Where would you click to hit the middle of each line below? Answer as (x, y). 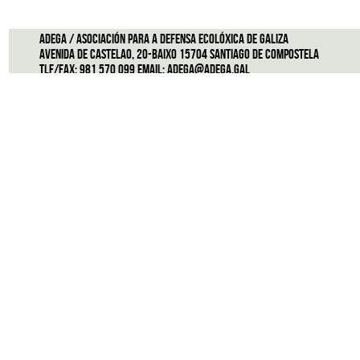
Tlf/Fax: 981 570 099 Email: (103, 70)
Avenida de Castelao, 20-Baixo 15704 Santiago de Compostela (179, 55)
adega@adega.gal (209, 70)
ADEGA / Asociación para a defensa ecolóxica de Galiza (164, 39)
